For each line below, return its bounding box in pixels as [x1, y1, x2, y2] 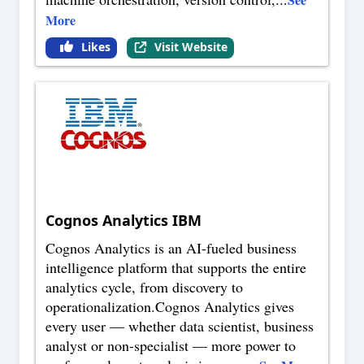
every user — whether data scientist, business [45, 316, 314, 336]
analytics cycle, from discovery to [45, 277, 243, 297]
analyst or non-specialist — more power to [45, 336, 296, 356]
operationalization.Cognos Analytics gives [45, 297, 294, 317]
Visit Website [154, 39, 227, 55]
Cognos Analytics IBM [45, 210, 201, 231]
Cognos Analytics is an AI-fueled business [45, 238, 297, 258]
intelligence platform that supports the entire [45, 258, 306, 278]
